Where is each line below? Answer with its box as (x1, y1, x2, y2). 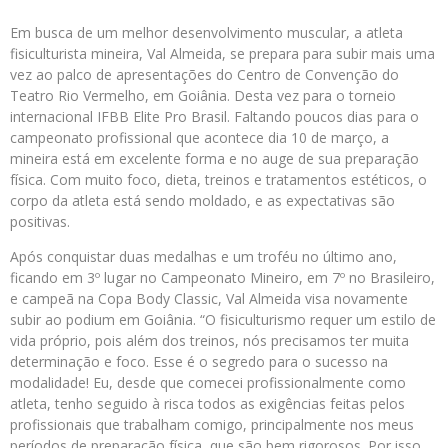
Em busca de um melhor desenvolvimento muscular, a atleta (10, 23, 403, 42)
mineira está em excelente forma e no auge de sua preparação (10, 149, 419, 168)
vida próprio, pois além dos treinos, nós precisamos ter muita (10, 331, 409, 350)
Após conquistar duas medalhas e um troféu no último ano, (10, 247, 397, 266)
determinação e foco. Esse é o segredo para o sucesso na (10, 352, 388, 371)
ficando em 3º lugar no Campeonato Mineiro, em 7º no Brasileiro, (10, 268, 435, 287)
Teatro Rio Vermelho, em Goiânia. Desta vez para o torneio (10, 86, 396, 105)
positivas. (10, 212, 70, 231)
